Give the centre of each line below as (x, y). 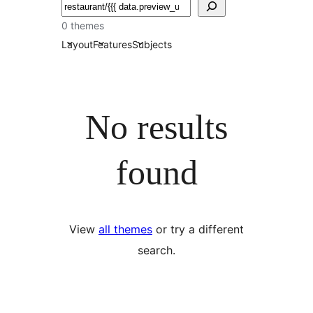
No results (156, 127)
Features (112, 44)
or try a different (198, 229)
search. (156, 250)
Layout (77, 44)
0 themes (83, 26)
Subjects (152, 44)
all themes (125, 229)
